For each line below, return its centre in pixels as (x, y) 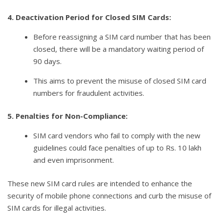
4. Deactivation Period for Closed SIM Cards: (89, 17)
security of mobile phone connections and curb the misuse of (109, 195)
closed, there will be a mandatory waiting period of (119, 49)
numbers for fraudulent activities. (89, 93)
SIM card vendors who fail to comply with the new (117, 136)
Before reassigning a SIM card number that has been (122, 36)
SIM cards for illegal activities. (57, 208)
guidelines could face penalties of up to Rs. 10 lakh (118, 148)
